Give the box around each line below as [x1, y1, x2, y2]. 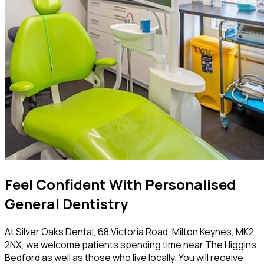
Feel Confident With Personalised [5, 174, 236, 194]
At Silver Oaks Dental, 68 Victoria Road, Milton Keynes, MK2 [5, 225, 254, 238]
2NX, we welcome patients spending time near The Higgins [5, 237, 256, 251]
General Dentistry [5, 193, 128, 213]
